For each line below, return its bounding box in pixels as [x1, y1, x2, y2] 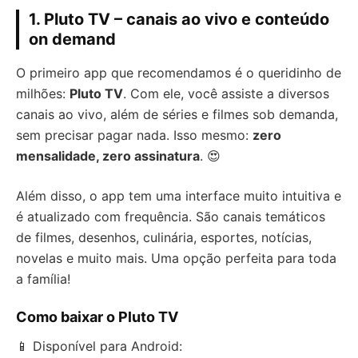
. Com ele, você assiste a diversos [123, 85, 329, 101]
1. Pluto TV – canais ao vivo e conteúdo [29, 9, 329, 29]
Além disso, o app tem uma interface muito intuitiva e [16, 187, 341, 204]
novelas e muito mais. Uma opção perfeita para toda [16, 249, 336, 266]
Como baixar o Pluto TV [16, 308, 178, 325]
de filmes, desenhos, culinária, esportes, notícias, [16, 229, 312, 245]
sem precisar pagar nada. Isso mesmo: [16, 126, 253, 143]
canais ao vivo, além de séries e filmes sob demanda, [16, 105, 338, 122]
